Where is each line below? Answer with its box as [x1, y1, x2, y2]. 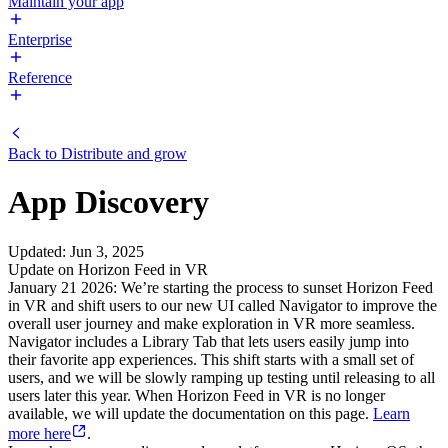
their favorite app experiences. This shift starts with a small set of [8, 350, 414, 368]
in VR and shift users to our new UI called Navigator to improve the [8, 296, 437, 314]
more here [8, 424, 71, 442]
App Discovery [8, 184, 209, 221]
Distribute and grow [61, 145, 187, 162]
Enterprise [8, 31, 72, 48]
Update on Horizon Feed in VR [8, 260, 208, 278]
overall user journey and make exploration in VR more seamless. [8, 314, 415, 332]
